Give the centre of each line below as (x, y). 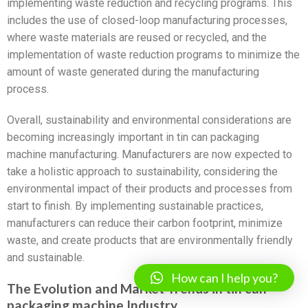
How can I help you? (224, 278)
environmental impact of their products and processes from (150, 189)
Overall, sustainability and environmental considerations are (149, 120)
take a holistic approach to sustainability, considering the (142, 172)
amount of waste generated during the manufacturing (133, 71)
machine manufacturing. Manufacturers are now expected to (150, 155)
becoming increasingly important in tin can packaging (133, 137)
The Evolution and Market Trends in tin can (137, 289)
